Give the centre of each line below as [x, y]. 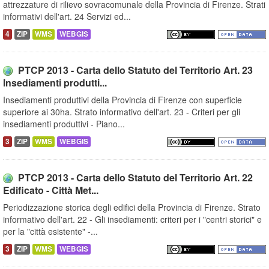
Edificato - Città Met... [51, 190]
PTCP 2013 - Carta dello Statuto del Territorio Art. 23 [135, 70]
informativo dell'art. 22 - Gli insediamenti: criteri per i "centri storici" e [132, 219]
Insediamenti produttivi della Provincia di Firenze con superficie [122, 100]
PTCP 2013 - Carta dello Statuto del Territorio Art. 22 [135, 178]
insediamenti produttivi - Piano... [64, 124]
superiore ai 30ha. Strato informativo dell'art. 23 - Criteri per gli [122, 112]
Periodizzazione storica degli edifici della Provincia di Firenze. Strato [132, 207]
